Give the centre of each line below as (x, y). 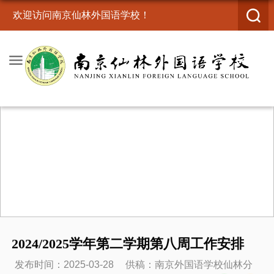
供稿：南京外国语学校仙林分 (189, 265)
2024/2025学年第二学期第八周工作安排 (128, 244)
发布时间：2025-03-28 (64, 265)
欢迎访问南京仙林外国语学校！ (81, 15)
